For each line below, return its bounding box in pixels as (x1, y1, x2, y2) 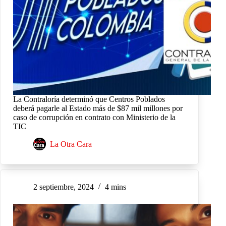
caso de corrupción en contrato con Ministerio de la (13, 112, 176, 122)
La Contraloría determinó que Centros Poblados (13, 94, 165, 103)
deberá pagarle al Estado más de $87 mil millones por (13, 103, 183, 112)
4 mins (105, 182, 126, 191)
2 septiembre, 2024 (33, 182, 94, 191)
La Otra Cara (50, 139, 92, 148)
